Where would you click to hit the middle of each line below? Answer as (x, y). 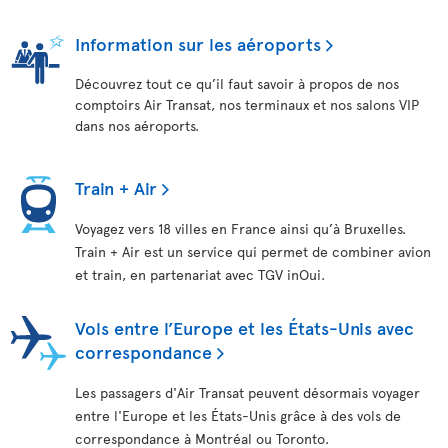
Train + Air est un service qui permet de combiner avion (253, 251)
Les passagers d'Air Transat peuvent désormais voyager (247, 392)
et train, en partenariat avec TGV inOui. (202, 274)
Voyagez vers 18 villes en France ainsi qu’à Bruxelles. (240, 228)
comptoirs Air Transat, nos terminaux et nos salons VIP (247, 104)
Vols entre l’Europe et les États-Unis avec (244, 327)
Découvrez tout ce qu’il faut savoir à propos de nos (237, 83)
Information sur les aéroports (198, 43)
